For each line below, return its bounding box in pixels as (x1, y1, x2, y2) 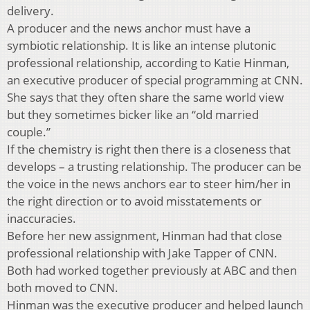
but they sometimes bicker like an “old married (7, 106, 259, 122)
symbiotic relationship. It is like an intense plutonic (7, 37, 276, 53)
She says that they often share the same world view (7, 89, 284, 105)
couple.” (7, 123, 51, 140)
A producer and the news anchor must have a (7, 19, 250, 36)
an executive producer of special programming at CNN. (7, 71, 303, 88)
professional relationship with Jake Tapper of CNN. (7, 244, 277, 261)
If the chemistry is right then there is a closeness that (7, 140, 291, 157)
